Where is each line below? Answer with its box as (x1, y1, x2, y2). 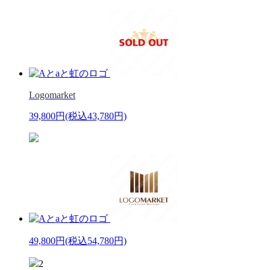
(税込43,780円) (65, 110, 127, 121)
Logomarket (29, 89, 75, 100)
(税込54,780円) (65, 235, 127, 246)
